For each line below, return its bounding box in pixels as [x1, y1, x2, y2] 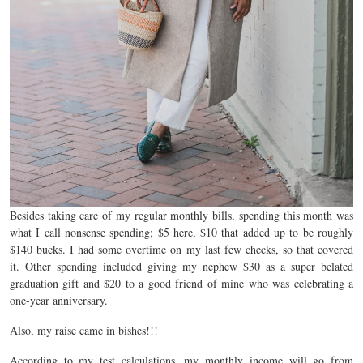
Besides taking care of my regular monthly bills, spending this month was [10, 207, 353, 224]
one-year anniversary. [10, 293, 108, 309]
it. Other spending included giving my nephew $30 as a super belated [10, 258, 353, 275]
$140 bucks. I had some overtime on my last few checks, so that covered [10, 241, 353, 258]
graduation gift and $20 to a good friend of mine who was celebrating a [10, 275, 353, 292]
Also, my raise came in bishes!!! [10, 322, 158, 339]
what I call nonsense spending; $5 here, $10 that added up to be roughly [10, 224, 353, 241]
